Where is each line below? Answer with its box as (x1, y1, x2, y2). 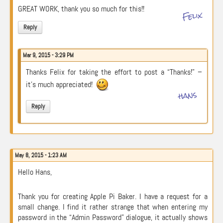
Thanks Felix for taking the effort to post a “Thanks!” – (26, 67, 202, 77)
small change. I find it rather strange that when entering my (18, 202, 208, 212)
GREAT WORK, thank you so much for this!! (18, 3, 144, 14)
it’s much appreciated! (26, 79, 95, 90)
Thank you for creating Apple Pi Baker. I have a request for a (18, 191, 208, 202)
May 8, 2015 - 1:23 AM (15, 151, 67, 159)
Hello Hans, (18, 167, 52, 177)
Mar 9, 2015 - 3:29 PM (23, 51, 74, 59)
